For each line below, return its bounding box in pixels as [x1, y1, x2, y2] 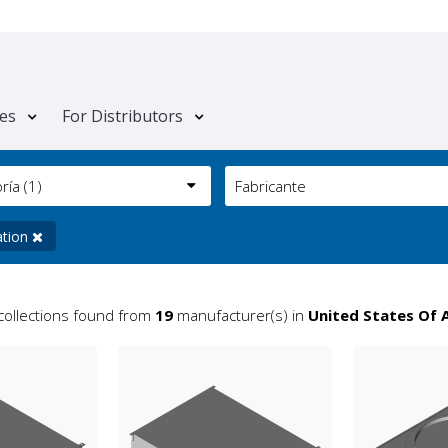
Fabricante [234, 176, 306, 197]
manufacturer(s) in [172, 305, 308, 326]
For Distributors [62, 105, 183, 128]
